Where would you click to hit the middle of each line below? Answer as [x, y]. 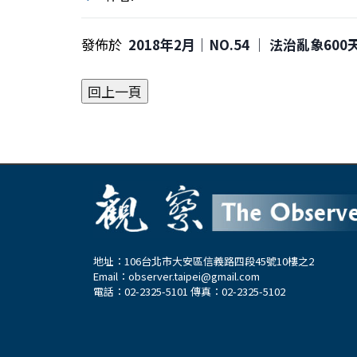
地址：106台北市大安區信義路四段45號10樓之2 [204, 261]
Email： [111, 276]
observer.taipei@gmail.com [194, 276]
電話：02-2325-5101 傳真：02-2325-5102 [189, 291]
